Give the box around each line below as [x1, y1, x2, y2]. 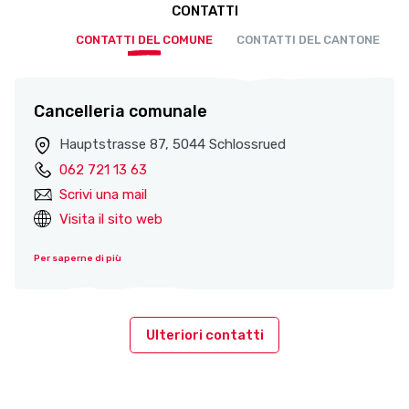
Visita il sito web [59, 210, 163, 227]
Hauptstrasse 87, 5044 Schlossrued [59, 136, 286, 153]
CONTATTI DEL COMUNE [76, 33, 214, 47]
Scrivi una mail [59, 185, 147, 203]
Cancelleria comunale [34, 101, 207, 122]
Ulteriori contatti [145, 327, 264, 344]
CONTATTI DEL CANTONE [236, 33, 381, 47]
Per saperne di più [34, 252, 121, 264]
